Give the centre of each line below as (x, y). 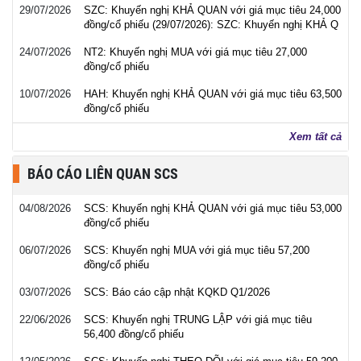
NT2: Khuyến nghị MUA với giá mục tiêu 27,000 (195, 52)
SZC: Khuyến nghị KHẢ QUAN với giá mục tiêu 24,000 (212, 10)
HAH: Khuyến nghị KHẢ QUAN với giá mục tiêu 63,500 (213, 94)
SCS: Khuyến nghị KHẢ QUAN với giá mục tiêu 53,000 (213, 208)
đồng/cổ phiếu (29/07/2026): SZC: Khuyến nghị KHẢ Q (211, 25)
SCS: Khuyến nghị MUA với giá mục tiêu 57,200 (197, 250)
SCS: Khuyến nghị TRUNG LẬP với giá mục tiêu (198, 320)
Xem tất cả (315, 137)
